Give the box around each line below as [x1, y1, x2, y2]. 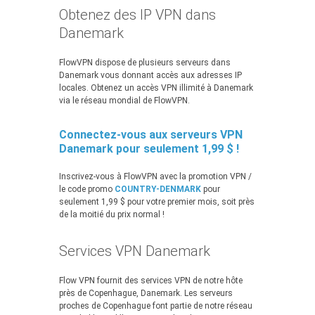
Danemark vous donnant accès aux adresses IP [59, 70, 242, 80]
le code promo [59, 184, 115, 194]
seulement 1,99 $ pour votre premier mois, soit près [59, 197, 255, 207]
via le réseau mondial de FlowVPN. [59, 96, 190, 105]
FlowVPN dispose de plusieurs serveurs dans [59, 58, 231, 67]
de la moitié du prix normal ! [59, 210, 165, 219]
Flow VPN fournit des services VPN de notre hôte [59, 276, 243, 285]
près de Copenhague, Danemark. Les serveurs [59, 288, 233, 298]
